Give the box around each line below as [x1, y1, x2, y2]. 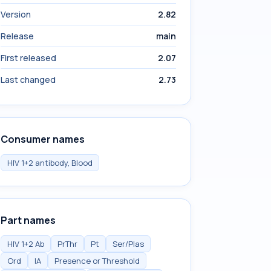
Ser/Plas [113, 238, 144, 249]
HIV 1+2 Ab [7, 238, 44, 249]
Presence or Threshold [54, 255, 140, 266]
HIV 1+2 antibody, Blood [7, 157, 93, 168]
